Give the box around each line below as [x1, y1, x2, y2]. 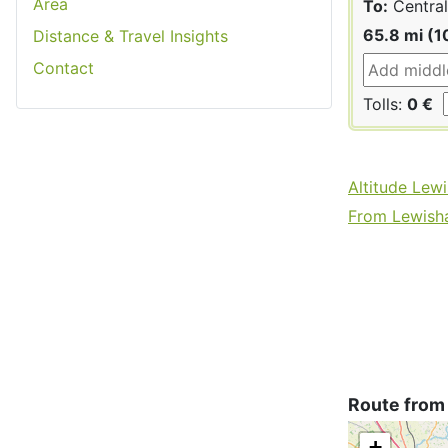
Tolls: [363, 93, 407, 114]
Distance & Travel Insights [33, 25, 228, 46]
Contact [33, 57, 94, 78]
